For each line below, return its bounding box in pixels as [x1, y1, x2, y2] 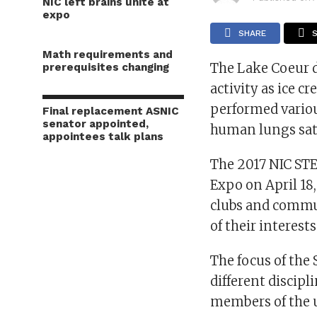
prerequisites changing [42, 61, 169, 74]
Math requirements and [42, 48, 173, 61]
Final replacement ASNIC [42, 105, 179, 117]
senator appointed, [42, 117, 149, 130]
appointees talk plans [42, 130, 163, 143]
